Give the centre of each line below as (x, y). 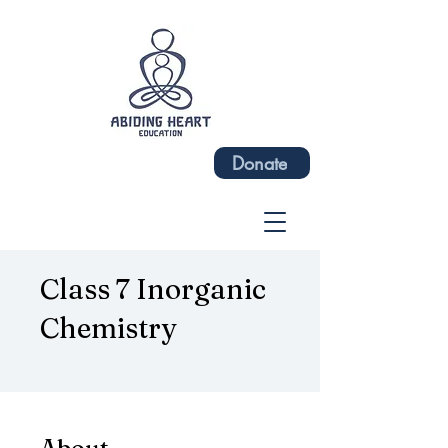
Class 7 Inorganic (153, 289)
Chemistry (108, 328)
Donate (260, 163)
